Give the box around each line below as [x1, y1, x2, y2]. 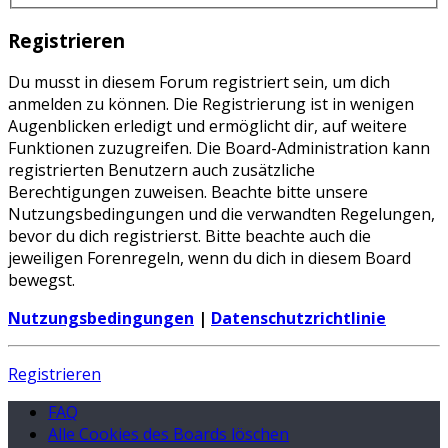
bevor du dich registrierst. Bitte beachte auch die [8, 225, 371, 248]
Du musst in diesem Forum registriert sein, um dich [8, 71, 390, 94]
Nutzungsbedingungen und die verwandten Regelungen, [8, 203, 435, 226]
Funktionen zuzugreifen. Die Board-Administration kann [8, 137, 430, 160]
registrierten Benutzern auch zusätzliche [8, 159, 315, 182]
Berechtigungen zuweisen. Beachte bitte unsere [8, 181, 368, 204]
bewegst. [8, 269, 75, 292]
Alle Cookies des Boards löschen [48, 423, 289, 446]
